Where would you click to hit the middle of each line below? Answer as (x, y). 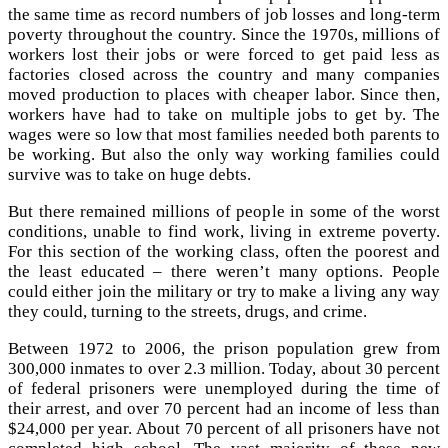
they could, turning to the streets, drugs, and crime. (187, 311)
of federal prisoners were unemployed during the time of (224, 388)
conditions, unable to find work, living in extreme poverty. (224, 231)
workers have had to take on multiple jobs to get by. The (224, 114)
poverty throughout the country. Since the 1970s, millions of (224, 34)
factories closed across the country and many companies (224, 74)
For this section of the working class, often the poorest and (224, 251)
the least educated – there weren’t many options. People (224, 271)
